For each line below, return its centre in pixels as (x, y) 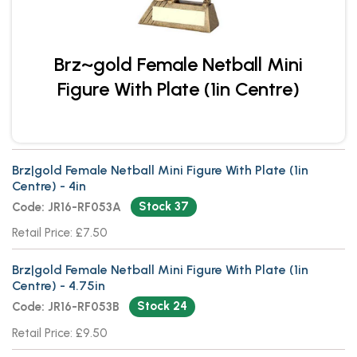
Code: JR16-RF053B (66, 307)
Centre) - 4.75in (59, 286)
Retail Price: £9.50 (60, 333)
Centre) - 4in (49, 186)
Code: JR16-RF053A (67, 207)
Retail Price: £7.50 (60, 233)
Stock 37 (163, 206)
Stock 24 (162, 306)
